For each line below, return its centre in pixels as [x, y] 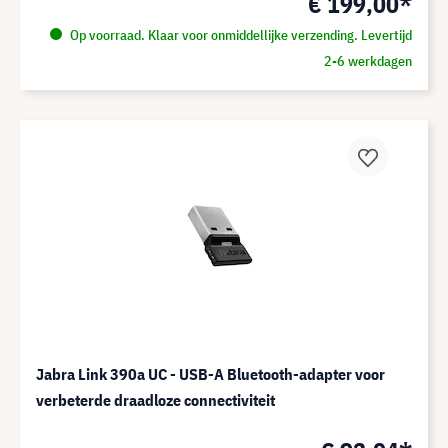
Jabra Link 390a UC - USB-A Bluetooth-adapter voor [210, 374]
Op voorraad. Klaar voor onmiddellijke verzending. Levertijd [239, 35]
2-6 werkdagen [367, 61]
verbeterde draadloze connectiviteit [155, 400]
